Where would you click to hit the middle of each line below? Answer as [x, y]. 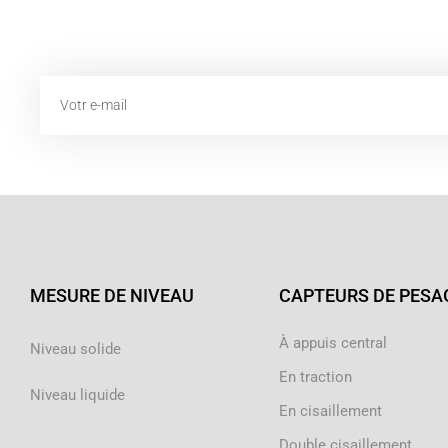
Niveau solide [75, 349]
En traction [315, 377]
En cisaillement [330, 411]
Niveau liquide [77, 395]
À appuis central [332, 343]
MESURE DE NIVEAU [112, 295]
